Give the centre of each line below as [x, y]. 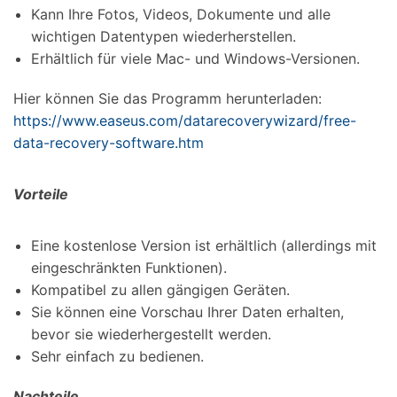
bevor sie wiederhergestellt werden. [151, 335]
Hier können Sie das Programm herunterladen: [167, 99]
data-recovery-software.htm [109, 143]
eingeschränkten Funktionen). [129, 268]
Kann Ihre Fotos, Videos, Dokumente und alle [181, 15]
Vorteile [41, 195]
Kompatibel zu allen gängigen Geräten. [160, 290]
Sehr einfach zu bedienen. [117, 357]
